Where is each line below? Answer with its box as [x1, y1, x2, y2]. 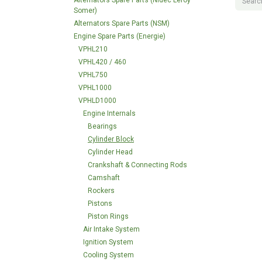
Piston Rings [88, 212, 129, 220]
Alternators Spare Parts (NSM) [74, 19, 170, 27]
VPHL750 [78, 71, 108, 79]
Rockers [88, 187, 115, 195]
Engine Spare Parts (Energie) [74, 32, 166, 40]
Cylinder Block [88, 135, 134, 143]
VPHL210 [78, 45, 108, 53]
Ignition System [83, 238, 133, 246]
